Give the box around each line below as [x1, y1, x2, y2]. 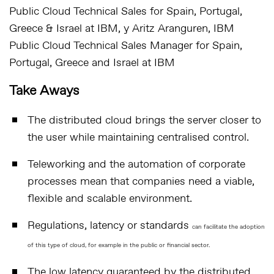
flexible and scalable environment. [28, 191, 192, 206]
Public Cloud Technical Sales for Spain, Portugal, [9, 4, 242, 19]
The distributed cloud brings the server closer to [28, 113, 261, 128]
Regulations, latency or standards [28, 218, 192, 233]
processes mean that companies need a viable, [28, 174, 254, 189]
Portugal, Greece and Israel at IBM [9, 56, 175, 70]
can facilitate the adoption [192, 223, 265, 231]
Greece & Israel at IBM [9, 21, 118, 36]
